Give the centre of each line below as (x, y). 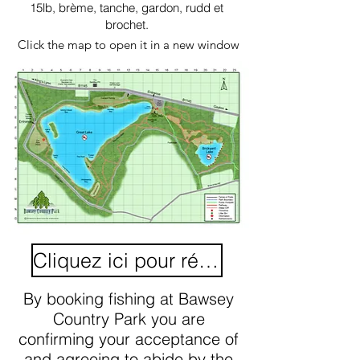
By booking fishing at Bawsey (129, 299)
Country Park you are (129, 319)
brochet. (127, 25)
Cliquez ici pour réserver (209, 261)
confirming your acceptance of (129, 339)
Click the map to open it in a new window (129, 45)
